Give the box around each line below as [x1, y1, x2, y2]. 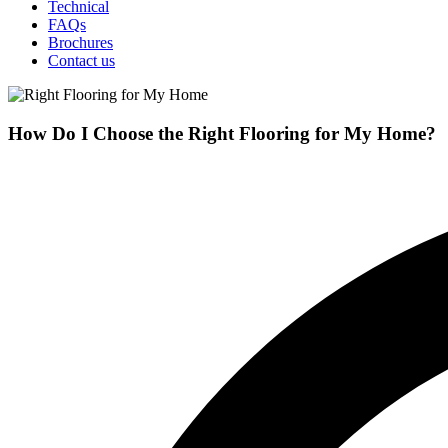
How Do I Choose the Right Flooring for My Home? [8, 122, 436, 144]
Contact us [48, 52, 115, 69]
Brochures [48, 34, 113, 51]
